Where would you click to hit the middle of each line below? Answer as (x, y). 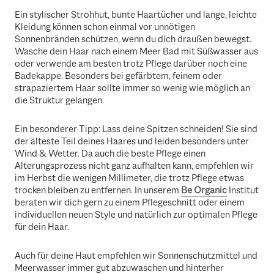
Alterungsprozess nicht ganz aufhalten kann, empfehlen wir (134, 165)
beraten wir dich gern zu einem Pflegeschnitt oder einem (130, 202)
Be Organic (204, 190)
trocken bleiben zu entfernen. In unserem (98, 190)
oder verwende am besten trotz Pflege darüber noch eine (131, 63)
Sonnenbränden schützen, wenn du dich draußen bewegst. (133, 39)
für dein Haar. (42, 227)
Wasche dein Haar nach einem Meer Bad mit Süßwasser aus (136, 51)
